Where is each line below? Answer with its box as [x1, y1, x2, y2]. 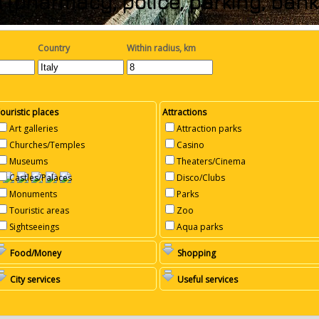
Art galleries [9, 122, 58, 135]
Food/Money [10, 247, 62, 260]
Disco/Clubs [177, 172, 226, 184]
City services [10, 273, 61, 286]
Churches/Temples [9, 139, 85, 152]
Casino [177, 139, 205, 152]
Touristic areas [9, 204, 70, 217]
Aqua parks [177, 221, 224, 234]
